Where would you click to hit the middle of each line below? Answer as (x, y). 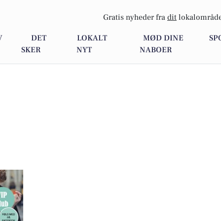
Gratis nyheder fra (135, 18)
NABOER (155, 50)
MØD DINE (164, 38)
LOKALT (92, 38)
